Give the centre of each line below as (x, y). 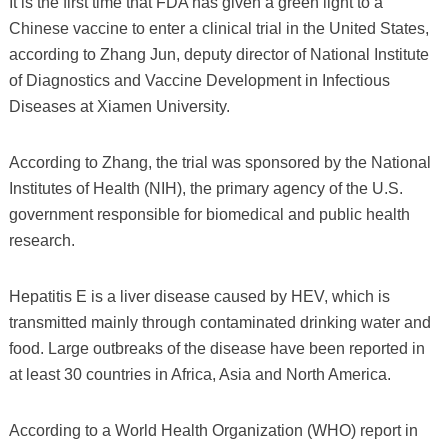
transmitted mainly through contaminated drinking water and (219, 322)
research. (41, 240)
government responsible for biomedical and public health (209, 214)
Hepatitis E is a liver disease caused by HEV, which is (199, 296)
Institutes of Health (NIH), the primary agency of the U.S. (205, 188)
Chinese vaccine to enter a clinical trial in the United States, (218, 28)
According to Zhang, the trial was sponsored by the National (219, 162)
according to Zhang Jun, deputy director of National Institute (218, 54)
